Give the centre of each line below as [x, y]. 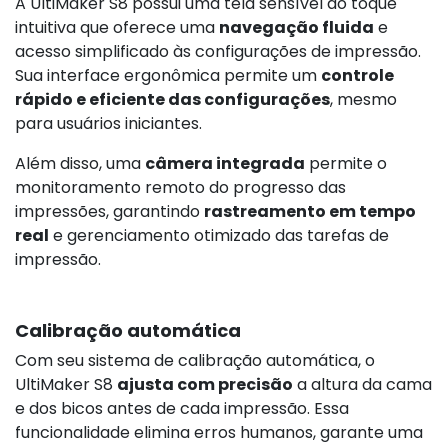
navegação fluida [296, 27]
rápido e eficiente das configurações [172, 99]
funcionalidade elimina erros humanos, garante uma [219, 432]
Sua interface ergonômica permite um [168, 75]
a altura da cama [362, 384]
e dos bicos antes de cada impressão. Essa [182, 408]
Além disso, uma [80, 163]
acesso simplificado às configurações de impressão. [218, 51]
